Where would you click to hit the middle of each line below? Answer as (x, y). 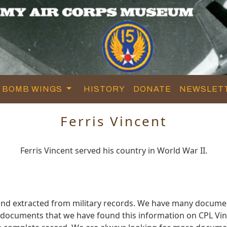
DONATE (153, 89)
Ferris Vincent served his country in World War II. (113, 150)
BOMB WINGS (33, 89)
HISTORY (105, 89)
